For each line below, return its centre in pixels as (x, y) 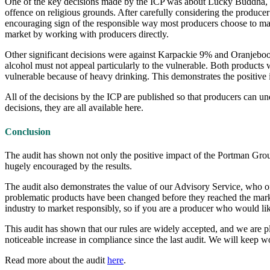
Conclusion (28, 131)
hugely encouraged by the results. (68, 166)
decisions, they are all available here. (74, 108)
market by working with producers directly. (87, 34)
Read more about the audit (56, 260)
